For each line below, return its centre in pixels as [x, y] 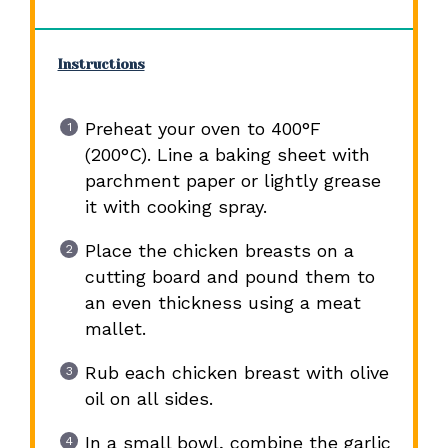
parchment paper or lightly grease [232, 181]
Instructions [101, 65]
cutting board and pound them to [229, 277]
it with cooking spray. [175, 207]
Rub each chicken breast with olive [236, 373]
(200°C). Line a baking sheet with [227, 155]
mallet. [115, 329]
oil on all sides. [148, 399]
